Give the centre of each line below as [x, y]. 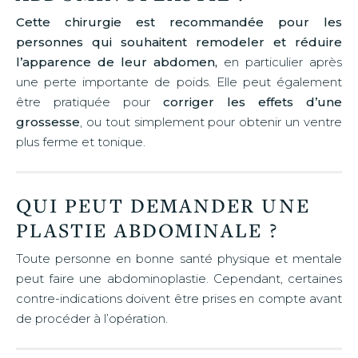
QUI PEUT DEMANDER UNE [163, 205]
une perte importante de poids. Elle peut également [179, 82]
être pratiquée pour [89, 101]
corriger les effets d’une [253, 101]
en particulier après [280, 62]
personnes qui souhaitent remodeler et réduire [179, 42]
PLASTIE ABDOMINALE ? [147, 229]
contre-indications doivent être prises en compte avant [179, 298]
